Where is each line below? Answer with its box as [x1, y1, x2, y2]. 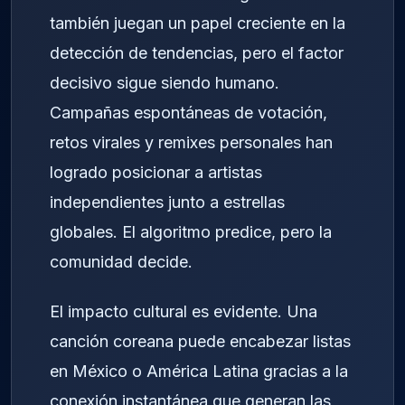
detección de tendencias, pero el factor [50, 43, 344, 63]
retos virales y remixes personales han [50, 133, 333, 153]
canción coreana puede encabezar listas [50, 331, 351, 351]
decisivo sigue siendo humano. [50, 73, 279, 93]
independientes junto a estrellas [50, 193, 285, 212]
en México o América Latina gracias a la [50, 361, 348, 381]
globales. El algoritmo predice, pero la [50, 222, 332, 242]
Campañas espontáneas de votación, [50, 103, 327, 123]
